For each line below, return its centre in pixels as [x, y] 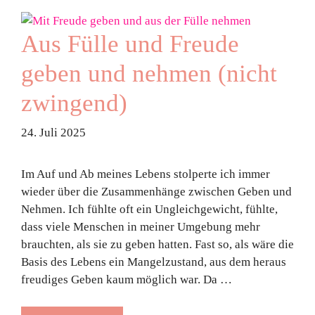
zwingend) [74, 103]
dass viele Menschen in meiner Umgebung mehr [141, 227]
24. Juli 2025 [53, 133]
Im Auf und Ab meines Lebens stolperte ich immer [146, 174]
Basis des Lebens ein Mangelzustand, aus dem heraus [154, 262]
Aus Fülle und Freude [130, 44]
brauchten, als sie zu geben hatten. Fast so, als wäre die [157, 244]
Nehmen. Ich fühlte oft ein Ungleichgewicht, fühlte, [149, 209]
